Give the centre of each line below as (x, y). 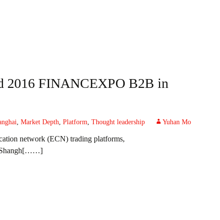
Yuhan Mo (177, 122)
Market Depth (40, 122)
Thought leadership (118, 122)
